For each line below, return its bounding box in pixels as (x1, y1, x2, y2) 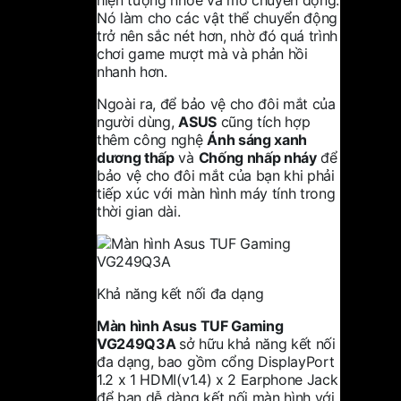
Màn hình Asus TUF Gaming (97, 316, 284, 335)
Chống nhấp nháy (198, 148, 317, 166)
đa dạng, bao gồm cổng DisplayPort (97, 352, 335, 371)
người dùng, (97, 112, 179, 131)
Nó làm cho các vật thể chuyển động (97, 8, 338, 27)
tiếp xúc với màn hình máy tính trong (97, 183, 336, 202)
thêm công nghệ (97, 130, 208, 149)
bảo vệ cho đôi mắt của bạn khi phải (97, 166, 335, 184)
